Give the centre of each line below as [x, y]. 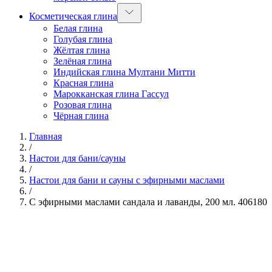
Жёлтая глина [82, 50]
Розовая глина [83, 105]
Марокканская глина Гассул [111, 94]
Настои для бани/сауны [77, 158]
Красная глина [83, 83]
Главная [46, 136]
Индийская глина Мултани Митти [124, 72]
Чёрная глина [81, 116]
